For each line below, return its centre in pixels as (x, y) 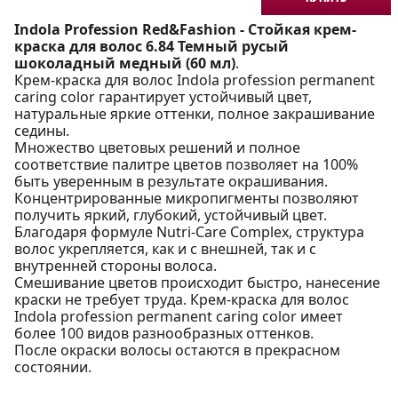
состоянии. (53, 366)
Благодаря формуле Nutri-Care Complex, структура (189, 231)
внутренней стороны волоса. (115, 265)
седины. (42, 130)
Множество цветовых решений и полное (157, 147)
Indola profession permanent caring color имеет (179, 316)
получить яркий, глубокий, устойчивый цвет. (171, 215)
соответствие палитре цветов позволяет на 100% (186, 164)
